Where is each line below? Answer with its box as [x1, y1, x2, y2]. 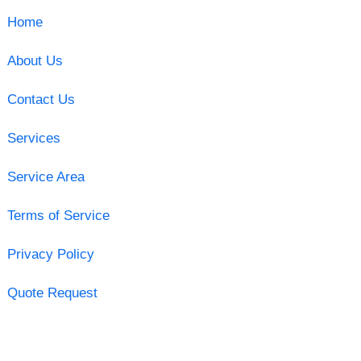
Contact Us [6, 91, 75, 107]
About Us [6, 52, 63, 68]
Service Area [6, 168, 85, 185]
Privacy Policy [6, 246, 94, 262]
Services [6, 130, 60, 146]
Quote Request [6, 284, 98, 301]
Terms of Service [6, 207, 110, 223]
